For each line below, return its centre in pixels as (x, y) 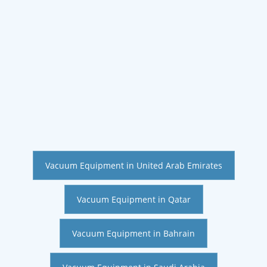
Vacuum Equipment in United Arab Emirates (133, 165)
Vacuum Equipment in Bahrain (133, 233)
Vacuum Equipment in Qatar (133, 199)
